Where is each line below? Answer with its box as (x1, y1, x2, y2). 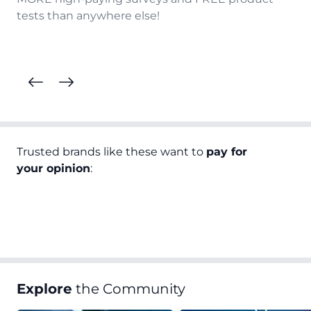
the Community (72, 280, 185, 297)
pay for (206, 145, 247, 158)
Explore (17, 280, 72, 297)
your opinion (17, 162, 90, 175)
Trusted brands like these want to (17, 145, 206, 158)
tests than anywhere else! (17, 9, 160, 22)
